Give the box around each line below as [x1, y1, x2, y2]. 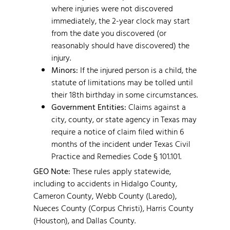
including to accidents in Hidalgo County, [33, 177, 177, 189]
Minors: [51, 63, 78, 76]
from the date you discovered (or [51, 26, 166, 39]
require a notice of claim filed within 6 [51, 125, 184, 138]
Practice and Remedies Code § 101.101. [51, 149, 181, 162]
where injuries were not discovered [51, 2, 173, 14]
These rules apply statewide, [70, 164, 171, 177]
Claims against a [126, 100, 186, 113]
